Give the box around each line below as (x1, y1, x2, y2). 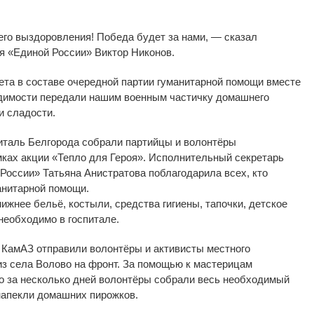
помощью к (137, 257, 191, 270)
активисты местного (153, 242, 250, 254)
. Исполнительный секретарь (143, 151, 284, 163)
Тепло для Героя (57, 151, 137, 163)
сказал (221, 30, 257, 43)
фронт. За (88, 257, 135, 270)
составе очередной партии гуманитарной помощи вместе (26, 75, 301, 88)
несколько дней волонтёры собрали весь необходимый (20, 273, 289, 285)
